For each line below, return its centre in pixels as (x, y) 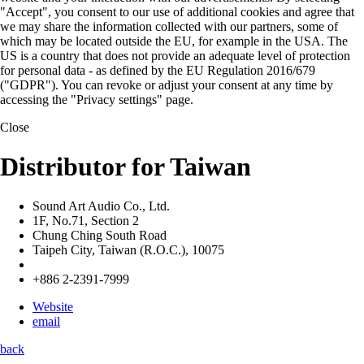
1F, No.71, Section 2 (86, 221)
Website (53, 307)
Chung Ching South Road (100, 236)
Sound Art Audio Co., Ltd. (101, 206)
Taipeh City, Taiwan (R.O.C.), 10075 (128, 250)
